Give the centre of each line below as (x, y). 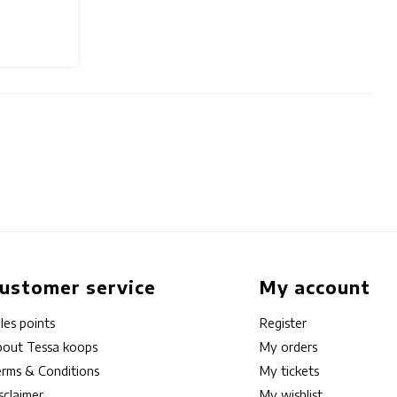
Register (284, 323)
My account (315, 288)
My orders (289, 347)
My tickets (290, 371)
